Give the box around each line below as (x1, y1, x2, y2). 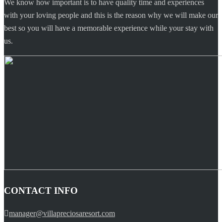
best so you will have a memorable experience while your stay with (4, 23, 214, 32)
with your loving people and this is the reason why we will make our (4, 10, 218, 19)
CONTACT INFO (4, 185, 78, 196)
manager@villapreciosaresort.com (9, 209, 115, 218)
